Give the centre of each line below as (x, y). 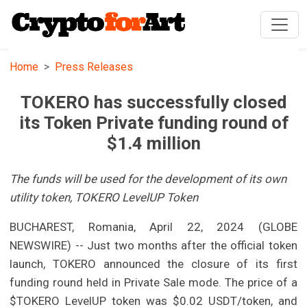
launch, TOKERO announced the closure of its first (153, 264)
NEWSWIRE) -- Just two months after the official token (153, 246)
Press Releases (94, 67)
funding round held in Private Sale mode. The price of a (153, 283)
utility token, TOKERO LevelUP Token (104, 198)
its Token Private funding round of (153, 123)
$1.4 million (153, 144)
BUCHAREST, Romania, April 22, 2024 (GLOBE (153, 227)
